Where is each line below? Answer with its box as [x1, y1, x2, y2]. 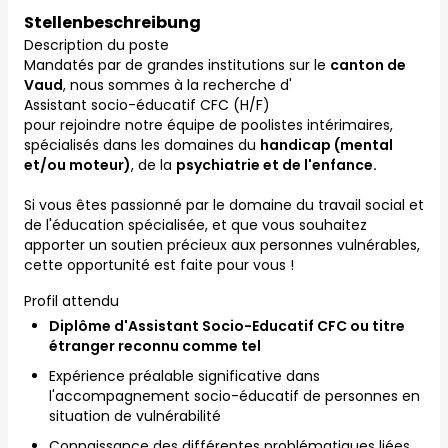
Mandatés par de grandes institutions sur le [24, 55, 330, 75]
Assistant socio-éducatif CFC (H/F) [24, 95, 270, 115]
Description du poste [24, 35, 169, 55]
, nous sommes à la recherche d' [63, 75, 292, 95]
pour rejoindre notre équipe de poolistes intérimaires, [24, 115, 393, 135]
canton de [330, 55, 406, 75]
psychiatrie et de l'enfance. [176, 155, 377, 175]
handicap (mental [260, 135, 393, 155]
